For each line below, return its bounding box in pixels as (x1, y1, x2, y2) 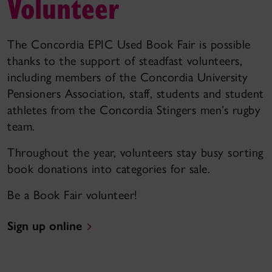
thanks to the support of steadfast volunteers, (7, 53, 242, 69)
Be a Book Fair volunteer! (7, 188, 138, 203)
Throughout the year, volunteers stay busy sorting (7, 145, 263, 160)
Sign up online (7, 219, 82, 234)
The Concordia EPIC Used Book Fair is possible (7, 37, 251, 52)
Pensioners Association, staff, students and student (7, 86, 264, 101)
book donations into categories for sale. (7, 161, 214, 177)
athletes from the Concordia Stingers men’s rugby (7, 103, 260, 118)
